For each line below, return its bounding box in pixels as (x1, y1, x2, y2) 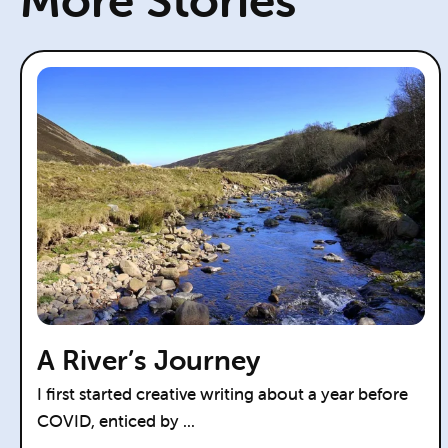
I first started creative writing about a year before (36, 383, 408, 406)
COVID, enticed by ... (36, 410, 195, 433)
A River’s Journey (36, 343, 260, 378)
